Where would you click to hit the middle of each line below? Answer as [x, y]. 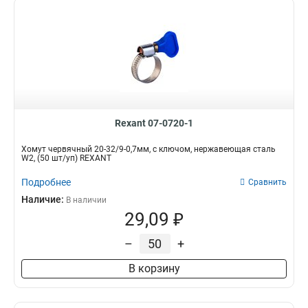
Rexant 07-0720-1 [154, 123]
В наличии [86, 200]
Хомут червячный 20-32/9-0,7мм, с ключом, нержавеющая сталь [148, 149]
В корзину [154, 268]
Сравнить [267, 182]
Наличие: [44, 199]
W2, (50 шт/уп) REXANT [66, 158]
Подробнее [46, 182]
